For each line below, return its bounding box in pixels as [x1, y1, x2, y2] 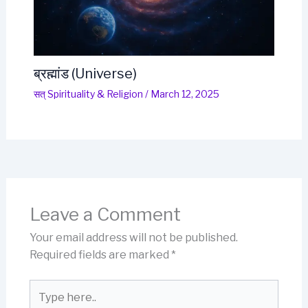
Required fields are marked [29, 247, 171, 261]
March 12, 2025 [150, 87, 219, 100]
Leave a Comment [29, 203, 181, 225]
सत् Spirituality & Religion [33, 87, 143, 100]
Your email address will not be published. [29, 230, 238, 244]
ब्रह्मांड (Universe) [33, 65, 137, 82]
